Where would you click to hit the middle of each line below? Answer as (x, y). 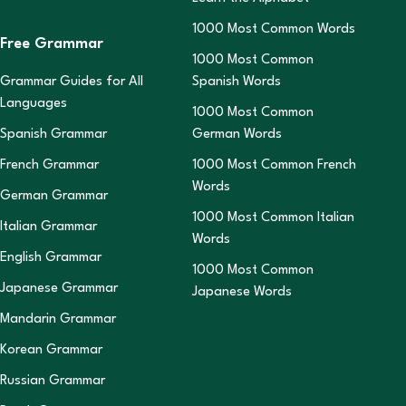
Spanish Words (237, 82)
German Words (237, 135)
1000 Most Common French (274, 165)
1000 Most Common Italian (273, 218)
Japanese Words (242, 292)
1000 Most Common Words (274, 29)
